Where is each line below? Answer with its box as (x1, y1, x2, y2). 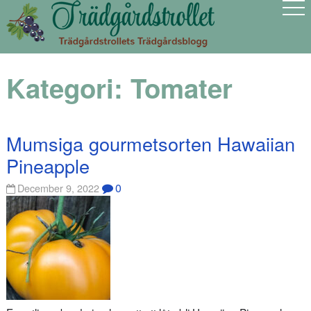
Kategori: (6, 69, 131, 108)
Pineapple (6, 151, 90, 179)
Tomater (130, 69, 233, 108)
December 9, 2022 (17, 180, 100, 196)
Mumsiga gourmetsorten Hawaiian (6, 129, 295, 157)
